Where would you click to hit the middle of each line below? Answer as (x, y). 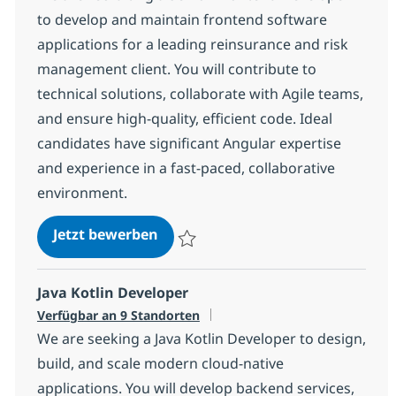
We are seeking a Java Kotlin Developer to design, (201, 338)
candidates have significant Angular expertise (189, 143)
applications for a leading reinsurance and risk (192, 44)
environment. (82, 192)
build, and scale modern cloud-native (160, 363)
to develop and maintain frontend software (182, 19)
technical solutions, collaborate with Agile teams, (200, 93)
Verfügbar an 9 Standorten (118, 315)
